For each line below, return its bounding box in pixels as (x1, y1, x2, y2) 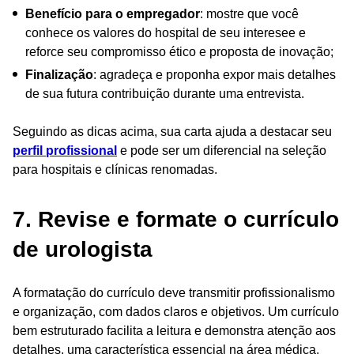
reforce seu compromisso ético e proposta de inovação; (25, 44, 333, 58)
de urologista (13, 236, 153, 262)
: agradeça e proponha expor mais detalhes (93, 67, 336, 81)
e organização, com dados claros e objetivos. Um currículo (13, 304, 339, 318)
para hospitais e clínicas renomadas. (13, 162, 220, 176)
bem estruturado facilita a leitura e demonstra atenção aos (13, 323, 336, 337)
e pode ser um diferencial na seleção (117, 143, 326, 157)
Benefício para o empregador (25, 6, 200, 21)
